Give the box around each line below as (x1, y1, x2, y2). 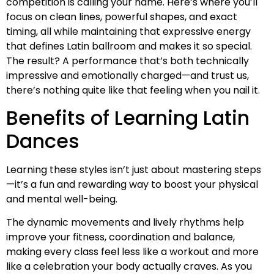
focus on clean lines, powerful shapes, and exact (6, 9, 237, 24)
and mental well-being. (6, 192, 117, 207)
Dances (6, 127, 80, 155)
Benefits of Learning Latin (6, 104, 250, 132)
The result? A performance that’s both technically (6, 53, 249, 68)
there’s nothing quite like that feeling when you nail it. (6, 83, 260, 97)
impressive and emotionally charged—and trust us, (6, 68, 249, 83)
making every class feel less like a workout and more (6, 245, 259, 259)
